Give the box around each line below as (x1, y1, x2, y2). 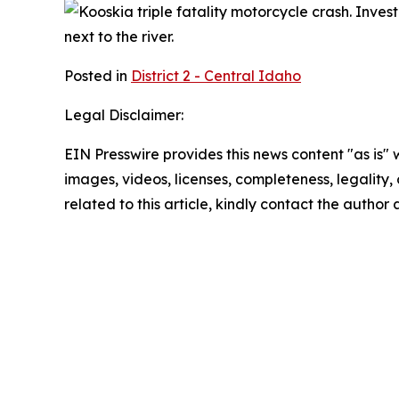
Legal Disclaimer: (64, 106, 183, 125)
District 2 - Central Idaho (131, 67, 301, 85)
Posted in (64, 67, 131, 85)
